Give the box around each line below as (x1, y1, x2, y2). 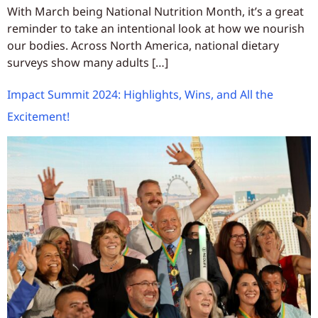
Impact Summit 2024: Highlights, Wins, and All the (7, 87, 273, 103)
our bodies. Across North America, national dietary (7, 38, 279, 54)
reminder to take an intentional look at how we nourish (7, 21, 305, 37)
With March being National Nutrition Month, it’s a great (7, 4, 304, 20)
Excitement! (7, 109, 70, 125)
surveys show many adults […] (7, 55, 168, 71)
